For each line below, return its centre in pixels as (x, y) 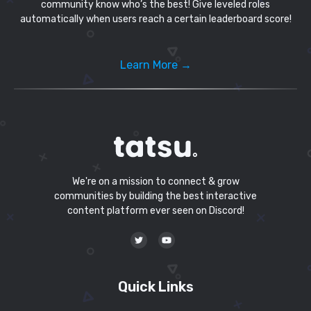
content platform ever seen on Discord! (155, 210)
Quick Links (155, 286)
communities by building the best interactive (155, 196)
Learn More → (155, 65)
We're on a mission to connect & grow (155, 181)
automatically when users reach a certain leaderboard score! (155, 19)
